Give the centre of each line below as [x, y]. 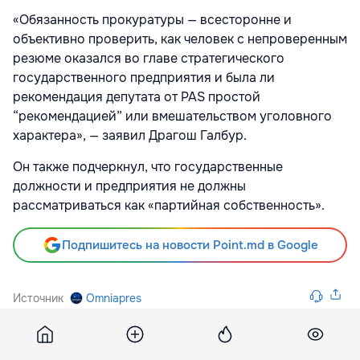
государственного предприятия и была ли [144, 77]
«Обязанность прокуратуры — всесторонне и [152, 19]
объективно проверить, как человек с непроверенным [180, 39]
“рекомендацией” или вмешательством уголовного [172, 116]
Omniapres [114, 298]
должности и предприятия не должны [129, 186]
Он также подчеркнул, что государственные [148, 166]
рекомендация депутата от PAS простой [137, 96]
